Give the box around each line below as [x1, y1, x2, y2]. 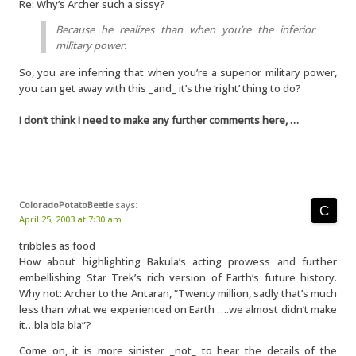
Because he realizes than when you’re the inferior [56, 22, 315, 37]
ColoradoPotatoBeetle [19, 199, 113, 211]
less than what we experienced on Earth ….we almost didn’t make [19, 302, 337, 316]
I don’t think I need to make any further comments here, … [19, 113, 299, 127]
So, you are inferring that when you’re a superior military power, [19, 65, 337, 79]
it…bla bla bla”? [19, 318, 91, 332]
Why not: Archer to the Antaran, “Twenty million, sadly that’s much [19, 286, 337, 300]
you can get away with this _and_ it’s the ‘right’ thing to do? [19, 81, 301, 95]
